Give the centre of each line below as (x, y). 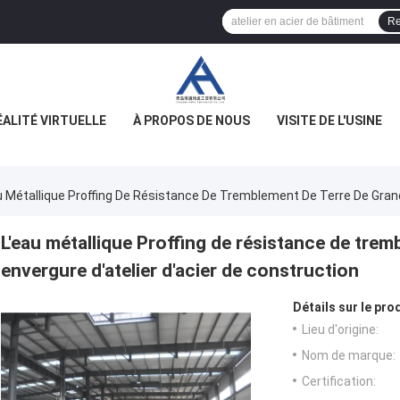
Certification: (339, 382)
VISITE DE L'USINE (329, 121)
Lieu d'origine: (340, 330)
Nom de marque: (349, 356)
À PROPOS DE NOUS (192, 121)
